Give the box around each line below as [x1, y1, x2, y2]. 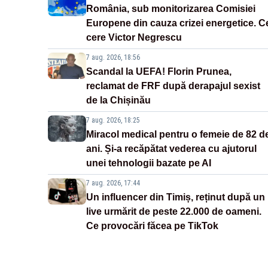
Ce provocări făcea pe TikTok [86, 221, 218, 232]
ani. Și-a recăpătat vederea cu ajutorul [86, 144, 257, 154]
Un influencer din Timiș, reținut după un [86, 192, 265, 203]
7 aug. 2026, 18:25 [86, 116, 140, 125]
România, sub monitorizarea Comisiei [86, 4, 255, 14]
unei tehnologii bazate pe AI [86, 158, 211, 169]
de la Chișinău [86, 95, 151, 106]
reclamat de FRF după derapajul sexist [86, 81, 260, 92]
